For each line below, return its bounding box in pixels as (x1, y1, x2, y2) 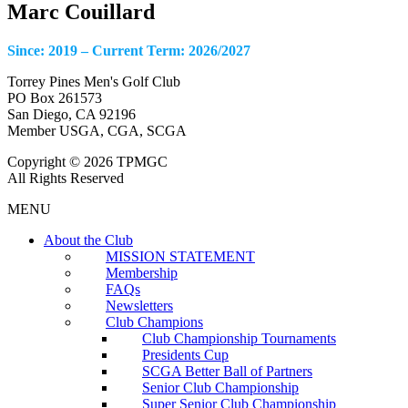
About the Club (44, 231, 133, 248)
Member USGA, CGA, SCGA (7, 122, 187, 138)
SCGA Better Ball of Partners (142, 362, 312, 379)
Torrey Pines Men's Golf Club (7, 73, 180, 89)
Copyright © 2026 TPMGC (7, 153, 168, 169)
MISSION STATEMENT (106, 248, 255, 264)
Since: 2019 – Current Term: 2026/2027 (7, 42, 250, 58)
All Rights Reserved (7, 169, 131, 186)
